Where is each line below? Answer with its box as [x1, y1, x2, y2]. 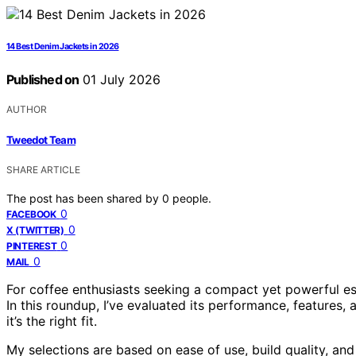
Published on [6, 72, 79, 88]
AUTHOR [6, 103, 47, 116]
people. [172, 191, 211, 205]
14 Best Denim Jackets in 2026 [6, 41, 119, 52]
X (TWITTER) [6, 223, 64, 236]
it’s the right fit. [6, 312, 97, 329]
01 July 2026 [79, 72, 161, 88]
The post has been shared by [6, 191, 162, 205]
